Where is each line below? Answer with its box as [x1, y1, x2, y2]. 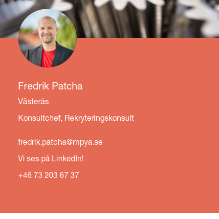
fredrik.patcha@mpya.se [18, 136, 103, 146]
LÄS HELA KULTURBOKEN [67, 87, 152, 95]
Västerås [18, 96, 49, 106]
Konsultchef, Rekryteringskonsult [18, 112, 134, 122]
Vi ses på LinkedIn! [18, 153, 84, 163]
